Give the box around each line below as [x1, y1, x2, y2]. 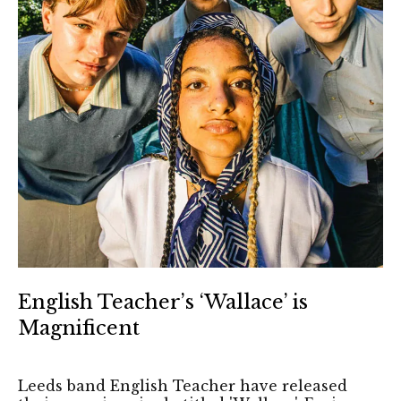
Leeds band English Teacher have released [18, 376, 347, 395]
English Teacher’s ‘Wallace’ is [18, 289, 308, 314]
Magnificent [18, 315, 140, 340]
